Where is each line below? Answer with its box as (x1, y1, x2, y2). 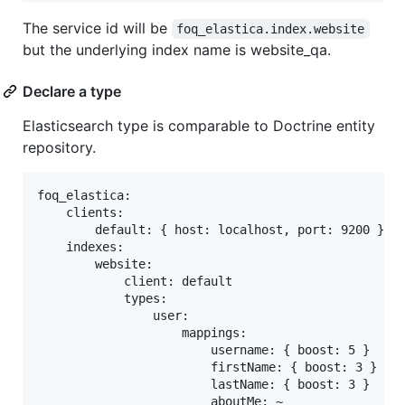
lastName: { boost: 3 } (37, 377, 370, 392)
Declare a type (23, 82, 121, 101)
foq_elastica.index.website (176, 22, 365, 37)
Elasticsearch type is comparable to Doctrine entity (23, 117, 375, 136)
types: (37, 291, 167, 306)
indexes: (37, 240, 124, 255)
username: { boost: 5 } (37, 343, 370, 358)
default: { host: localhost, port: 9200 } (37, 222, 384, 238)
